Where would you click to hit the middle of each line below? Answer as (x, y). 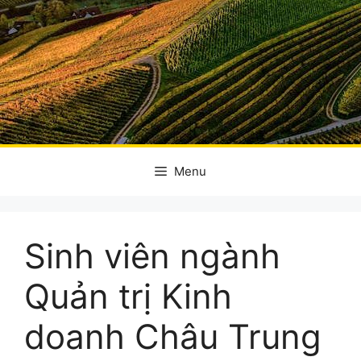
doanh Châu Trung (173, 336)
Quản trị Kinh (128, 296)
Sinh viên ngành (152, 256)
